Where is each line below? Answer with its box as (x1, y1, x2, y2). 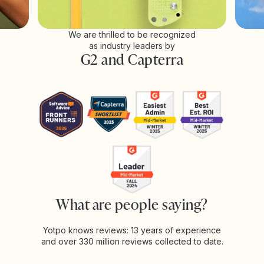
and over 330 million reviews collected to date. (41, 236, 223, 247)
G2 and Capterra (80, 48, 184, 70)
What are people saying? (56, 194, 208, 215)
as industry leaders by (89, 40, 175, 51)
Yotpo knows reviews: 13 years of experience (43, 225, 221, 236)
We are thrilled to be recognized (68, 29, 196, 39)
